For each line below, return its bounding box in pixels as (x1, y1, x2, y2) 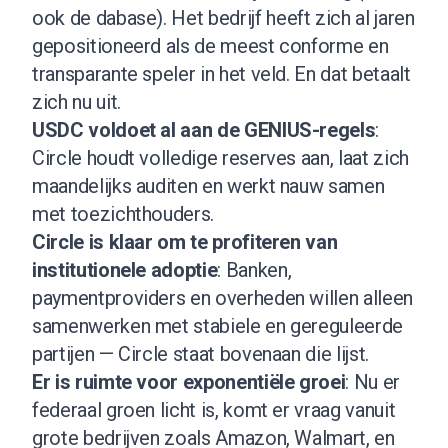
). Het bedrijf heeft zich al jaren (156, 5, 415, 30)
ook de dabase (32, 5, 157, 30)
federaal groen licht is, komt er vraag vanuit (32, 397, 396, 422)
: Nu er (345, 369, 400, 394)
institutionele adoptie (32, 257, 218, 282)
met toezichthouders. (32, 201, 214, 226)
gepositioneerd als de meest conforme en (32, 33, 389, 58)
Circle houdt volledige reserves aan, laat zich (32, 145, 409, 170)
